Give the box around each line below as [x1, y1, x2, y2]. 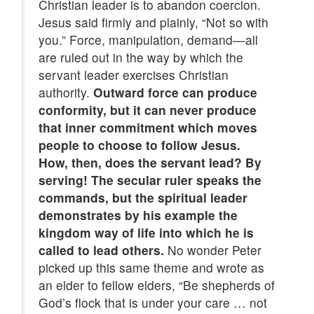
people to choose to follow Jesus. [39, 136, 240, 154]
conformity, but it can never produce [39, 101, 257, 119]
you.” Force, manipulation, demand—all [39, 31, 258, 49]
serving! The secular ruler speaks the [39, 171, 261, 189]
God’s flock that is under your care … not [39, 294, 267, 312]
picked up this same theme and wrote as [39, 259, 264, 277]
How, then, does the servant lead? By [39, 153, 261, 172]
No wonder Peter [164, 241, 261, 259]
